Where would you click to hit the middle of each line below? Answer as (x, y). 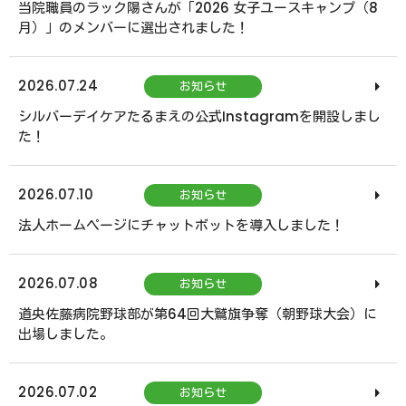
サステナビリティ (203, 26)
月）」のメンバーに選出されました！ (134, 28)
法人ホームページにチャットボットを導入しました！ (181, 225)
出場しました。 (66, 334)
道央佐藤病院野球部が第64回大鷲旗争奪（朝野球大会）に (198, 314)
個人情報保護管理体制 (203, 99)
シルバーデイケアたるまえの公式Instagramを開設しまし (199, 116)
